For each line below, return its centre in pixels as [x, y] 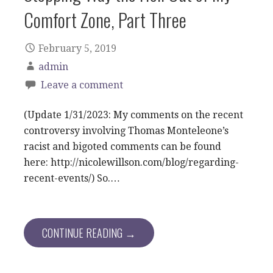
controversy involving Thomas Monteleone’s [126, 130]
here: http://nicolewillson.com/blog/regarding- [131, 162]
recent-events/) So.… [72, 178]
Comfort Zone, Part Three [105, 19]
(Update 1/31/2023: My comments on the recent [133, 115]
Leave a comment [82, 85]
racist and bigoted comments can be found [122, 146]
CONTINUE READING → [89, 232]
